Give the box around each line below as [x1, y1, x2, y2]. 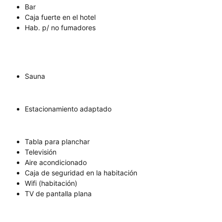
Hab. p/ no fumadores [25, 23, 96, 32]
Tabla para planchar [25, 137, 90, 146]
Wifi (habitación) [25, 179, 77, 188]
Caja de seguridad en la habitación [25, 168, 137, 177]
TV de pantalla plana [25, 189, 92, 198]
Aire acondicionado [25, 158, 87, 167]
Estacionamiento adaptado [25, 105, 111, 113]
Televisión [25, 148, 56, 157]
